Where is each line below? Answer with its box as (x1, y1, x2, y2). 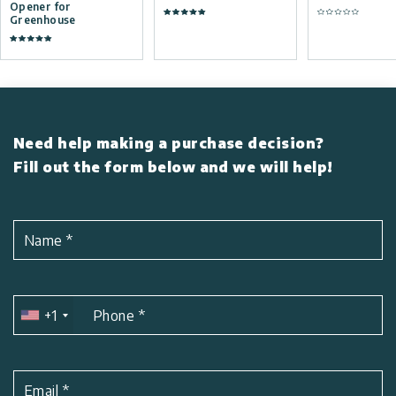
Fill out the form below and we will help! (13, 158, 333, 177)
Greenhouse (10, 13, 76, 27)
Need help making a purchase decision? (13, 134, 324, 153)
